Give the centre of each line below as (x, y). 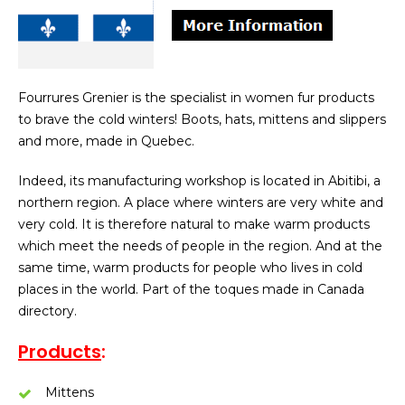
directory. (47, 311)
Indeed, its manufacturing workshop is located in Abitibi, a (199, 181)
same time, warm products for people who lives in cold (190, 268)
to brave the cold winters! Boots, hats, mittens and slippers (202, 119)
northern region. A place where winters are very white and (201, 202)
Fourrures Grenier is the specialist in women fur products (196, 98)
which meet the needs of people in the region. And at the (200, 246)
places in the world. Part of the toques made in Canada (191, 289)
